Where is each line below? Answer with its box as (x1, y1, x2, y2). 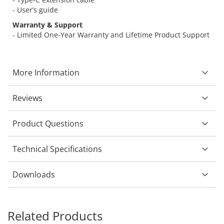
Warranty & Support (12, 20, 82, 30)
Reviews (12, 92, 42, 104)
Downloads (12, 169, 55, 180)
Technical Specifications (12, 143, 102, 155)
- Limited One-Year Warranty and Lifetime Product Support (12, 30, 209, 40)
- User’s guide (12, 5, 58, 15)
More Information (12, 67, 79, 78)
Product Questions (12, 118, 83, 129)
